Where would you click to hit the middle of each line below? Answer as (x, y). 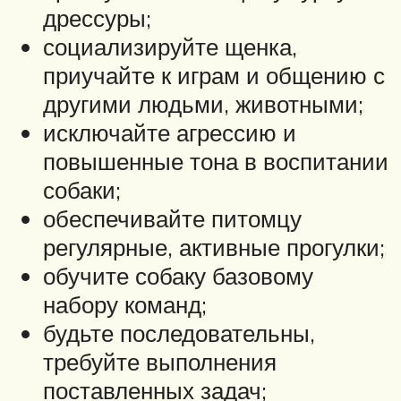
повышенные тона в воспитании (216, 162)
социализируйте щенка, (170, 47)
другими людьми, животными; (203, 104)
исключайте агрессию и (170, 133)
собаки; (82, 190)
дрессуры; (97, 18)
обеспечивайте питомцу (172, 219)
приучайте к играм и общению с (214, 76)
